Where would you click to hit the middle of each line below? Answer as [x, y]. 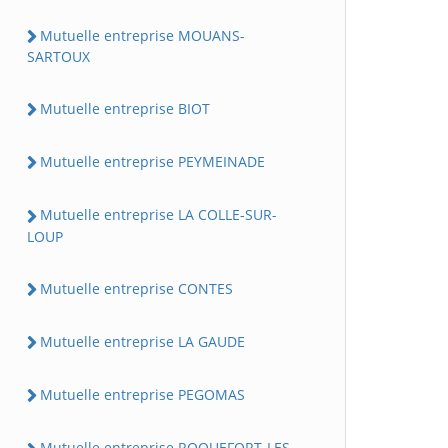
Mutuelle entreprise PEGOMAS [142, 394]
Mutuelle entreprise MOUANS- [142, 35]
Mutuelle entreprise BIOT [125, 108]
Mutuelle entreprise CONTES [136, 288]
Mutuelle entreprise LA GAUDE [142, 341]
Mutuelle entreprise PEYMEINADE [152, 161]
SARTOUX [58, 56]
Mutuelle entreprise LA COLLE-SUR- [158, 215]
